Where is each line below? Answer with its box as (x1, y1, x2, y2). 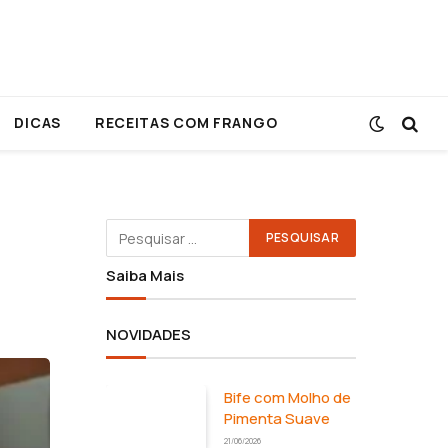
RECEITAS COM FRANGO (94, 113, 278, 132)
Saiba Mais (106, 265, 184, 286)
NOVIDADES (106, 324, 191, 345)
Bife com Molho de (224, 387, 351, 408)
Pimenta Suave (224, 408, 330, 429)
